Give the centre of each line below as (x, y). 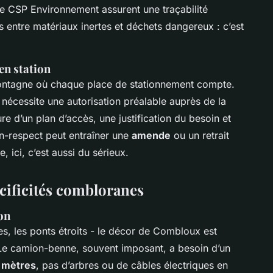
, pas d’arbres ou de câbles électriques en (132, 265)
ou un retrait (200, 135)
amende (151, 135)
